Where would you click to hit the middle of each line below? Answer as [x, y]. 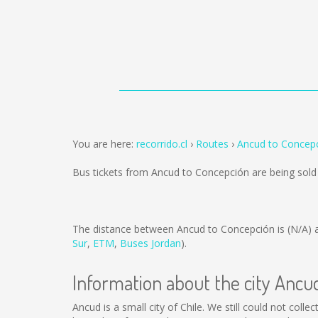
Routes [212, 144]
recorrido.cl [162, 144]
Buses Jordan [150, 243]
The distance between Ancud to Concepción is [180, 229]
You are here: [104, 144]
